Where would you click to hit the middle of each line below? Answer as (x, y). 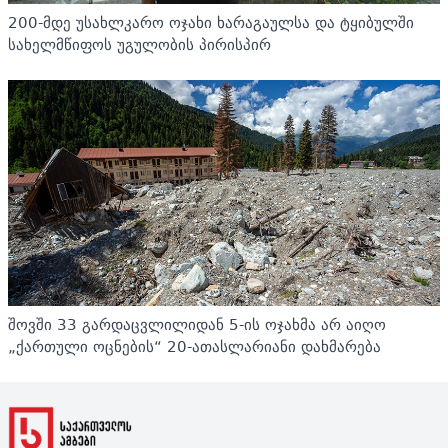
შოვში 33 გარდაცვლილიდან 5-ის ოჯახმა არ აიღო (197, 325)
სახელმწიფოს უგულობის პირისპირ (139, 45)
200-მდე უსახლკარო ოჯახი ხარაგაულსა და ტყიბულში (211, 23)
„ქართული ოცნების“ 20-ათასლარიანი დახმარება (194, 347)
